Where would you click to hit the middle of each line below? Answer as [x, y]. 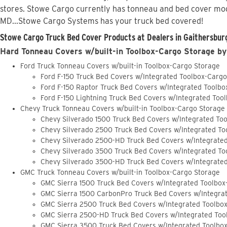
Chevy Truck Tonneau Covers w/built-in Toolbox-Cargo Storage [123, 109]
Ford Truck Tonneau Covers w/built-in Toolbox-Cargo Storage [120, 66]
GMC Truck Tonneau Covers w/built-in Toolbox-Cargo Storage [120, 173]
